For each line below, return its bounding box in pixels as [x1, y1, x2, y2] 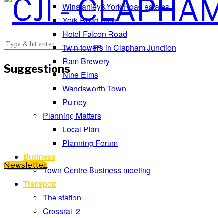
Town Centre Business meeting [43, 164, 151, 176]
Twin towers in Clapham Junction [62, 42, 176, 53]
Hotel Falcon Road [62, 28, 127, 39]
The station [43, 192, 81, 203]
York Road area [62, 15, 116, 26]
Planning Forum [62, 137, 118, 148]
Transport [23, 178, 56, 189]
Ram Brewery [62, 55, 109, 67]
